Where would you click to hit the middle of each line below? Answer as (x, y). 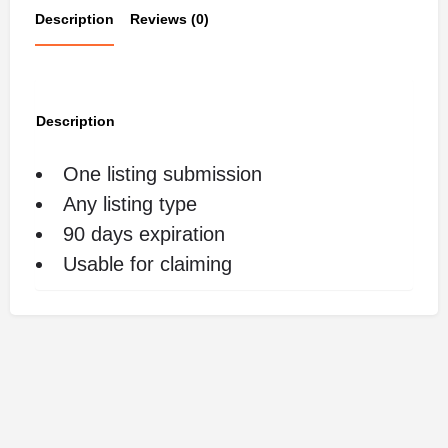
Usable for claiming (147, 264)
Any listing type (130, 204)
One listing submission (162, 174)
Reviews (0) (169, 19)
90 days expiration (144, 234)
